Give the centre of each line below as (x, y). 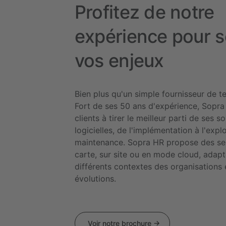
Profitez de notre (144, 12)
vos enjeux (119, 61)
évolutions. (96, 179)
